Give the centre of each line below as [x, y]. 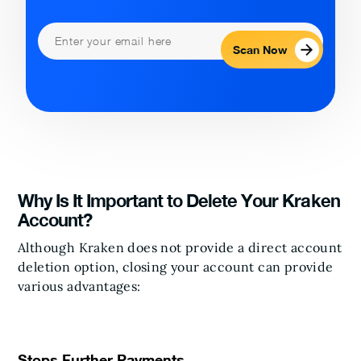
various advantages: [79, 286]
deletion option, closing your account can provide [176, 267]
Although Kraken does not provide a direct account [180, 247]
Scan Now [259, 49]
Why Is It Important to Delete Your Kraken [179, 201]
